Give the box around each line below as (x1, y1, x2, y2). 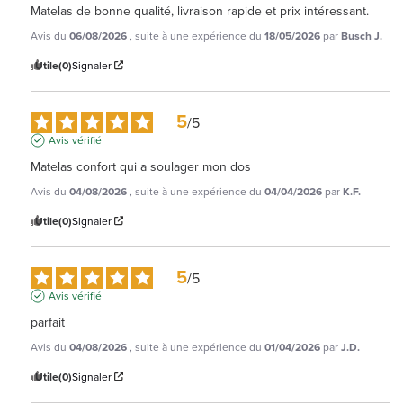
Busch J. (341, 27, 382, 44)
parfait (31, 312, 65, 332)
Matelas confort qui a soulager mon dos (31, 157, 251, 176)
